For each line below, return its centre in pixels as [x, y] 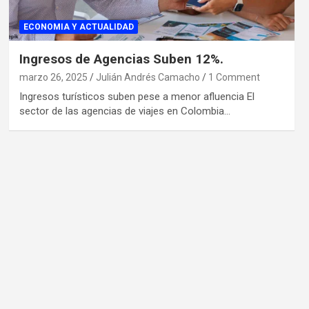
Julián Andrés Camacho [148, 77]
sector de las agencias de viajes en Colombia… [124, 111]
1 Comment [234, 77]
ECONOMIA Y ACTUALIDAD [78, 27]
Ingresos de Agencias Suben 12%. [121, 59]
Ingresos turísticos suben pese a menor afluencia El [137, 96]
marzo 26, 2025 [53, 77]
